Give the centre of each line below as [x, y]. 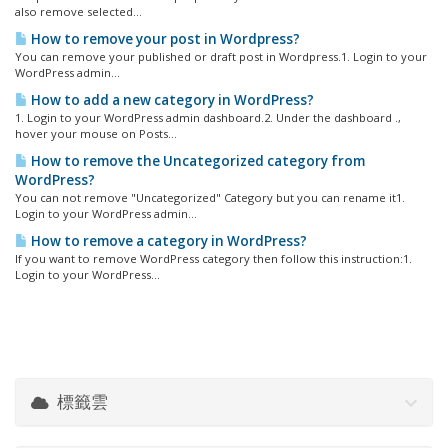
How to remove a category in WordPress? [167, 241]
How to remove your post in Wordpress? [164, 39]
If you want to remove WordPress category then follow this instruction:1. [213, 258]
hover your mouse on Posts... [96, 133]
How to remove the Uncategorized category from [196, 161]
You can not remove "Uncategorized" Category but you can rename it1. [210, 197]
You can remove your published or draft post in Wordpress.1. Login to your [221, 56]
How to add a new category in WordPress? [171, 100]
